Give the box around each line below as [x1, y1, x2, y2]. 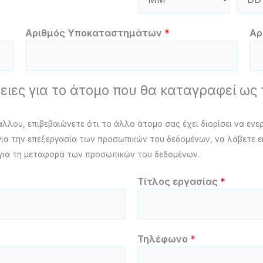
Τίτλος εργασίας [137, 175, 220, 187]
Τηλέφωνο [137, 232, 190, 245]
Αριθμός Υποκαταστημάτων [25, 26, 164, 39]
